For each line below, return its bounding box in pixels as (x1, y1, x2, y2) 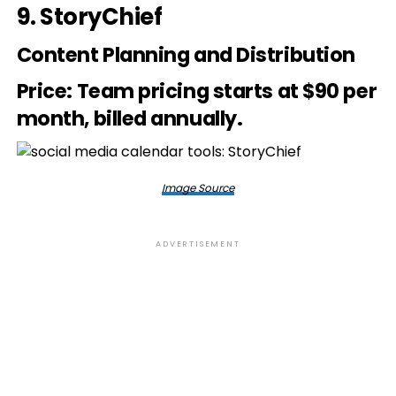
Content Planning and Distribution (16, 41, 355, 69)
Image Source (161, 180, 234, 195)
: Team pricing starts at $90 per (66, 77, 377, 105)
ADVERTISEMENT (156, 239, 240, 249)
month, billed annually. (16, 104, 243, 133)
